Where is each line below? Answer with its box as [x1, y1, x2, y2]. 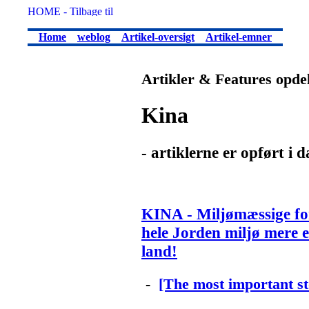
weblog [77, 31, 110, 43]
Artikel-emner [206, 31, 272, 43]
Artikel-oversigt [121, 31, 195, 43]
